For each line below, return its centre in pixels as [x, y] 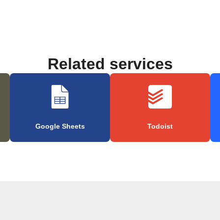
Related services [110, 64]
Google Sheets [60, 126]
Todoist [160, 126]
